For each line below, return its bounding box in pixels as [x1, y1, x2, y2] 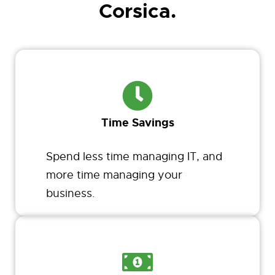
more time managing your [46, 168, 182, 182]
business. [46, 187, 95, 201]
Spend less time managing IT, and [46, 150, 222, 164]
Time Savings [101, 115, 174, 131]
